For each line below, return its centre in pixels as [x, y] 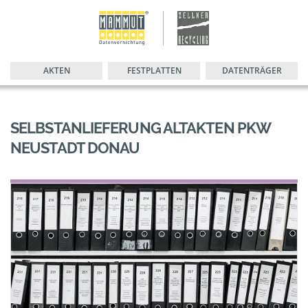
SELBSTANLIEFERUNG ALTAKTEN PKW [141, 128]
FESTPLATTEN [154, 70]
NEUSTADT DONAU [75, 148]
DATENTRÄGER [252, 70]
